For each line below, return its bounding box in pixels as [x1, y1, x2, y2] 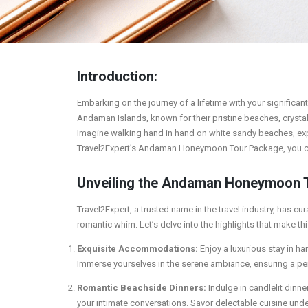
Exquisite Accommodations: [77, 243, 198, 254]
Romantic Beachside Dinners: [77, 282, 206, 293]
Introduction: [77, 67, 157, 85]
